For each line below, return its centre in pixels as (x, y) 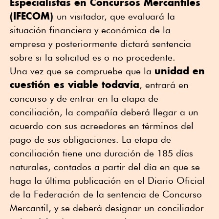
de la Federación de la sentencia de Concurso (106, 194)
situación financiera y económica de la (90, 30)
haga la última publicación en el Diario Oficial (107, 180)
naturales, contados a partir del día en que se (105, 166)
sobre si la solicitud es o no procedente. (95, 57)
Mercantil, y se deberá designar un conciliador (107, 208)
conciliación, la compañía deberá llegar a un (104, 112)
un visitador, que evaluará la (116, 16)
